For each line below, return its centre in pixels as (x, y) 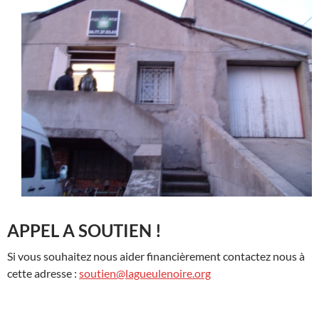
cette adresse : (43, 273)
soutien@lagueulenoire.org (145, 273)
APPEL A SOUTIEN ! (84, 230)
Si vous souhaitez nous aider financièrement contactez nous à (156, 256)
